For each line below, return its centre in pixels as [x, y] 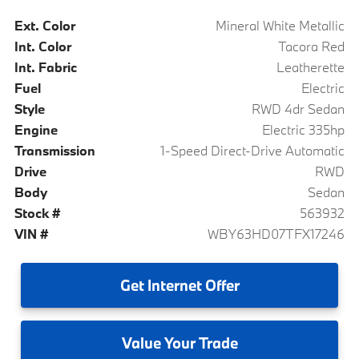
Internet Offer [192, 285]
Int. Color [42, 46]
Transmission [54, 150]
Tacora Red [312, 46]
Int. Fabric [45, 67]
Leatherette [311, 67]
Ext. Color [44, 25]
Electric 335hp [304, 129]
